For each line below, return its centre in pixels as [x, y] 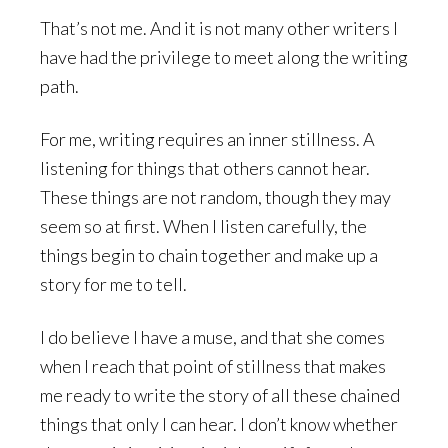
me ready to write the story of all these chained [220, 395]
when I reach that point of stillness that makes [213, 366]
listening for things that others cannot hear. [205, 168]
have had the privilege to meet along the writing [224, 57]
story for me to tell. [113, 284]
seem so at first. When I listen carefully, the [203, 226]
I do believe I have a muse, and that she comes [212, 337]
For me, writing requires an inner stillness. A [207, 139]
